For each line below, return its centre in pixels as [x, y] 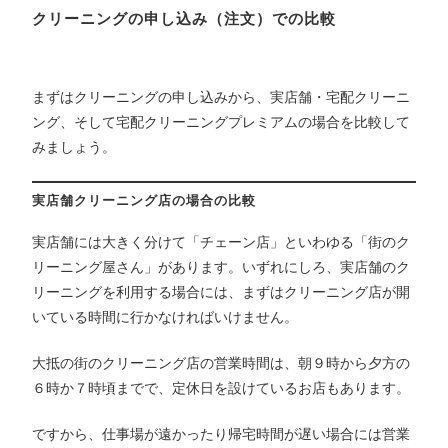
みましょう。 [74, 146]
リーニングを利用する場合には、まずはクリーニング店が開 [221, 291]
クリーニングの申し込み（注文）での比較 [184, 18]
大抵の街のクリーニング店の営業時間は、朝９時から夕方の [221, 362]
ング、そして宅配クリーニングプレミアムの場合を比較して [221, 121]
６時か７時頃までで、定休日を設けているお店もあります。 [221, 387]
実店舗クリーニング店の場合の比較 [144, 200]
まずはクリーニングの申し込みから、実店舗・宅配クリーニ [221, 96]
